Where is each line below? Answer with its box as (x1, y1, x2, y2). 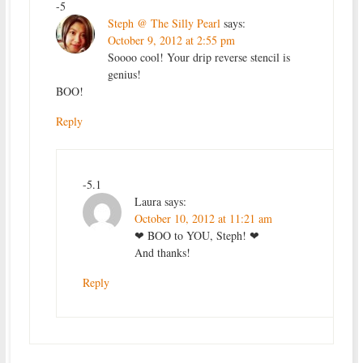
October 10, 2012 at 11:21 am (134, 210, 272, 226)
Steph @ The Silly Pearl (107, 15, 220, 31)
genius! (107, 66, 141, 82)
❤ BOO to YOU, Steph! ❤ (134, 227, 259, 243)
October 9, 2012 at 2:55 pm (107, 32, 235, 48)
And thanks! (134, 244, 190, 260)
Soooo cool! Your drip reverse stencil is (107, 49, 290, 65)
